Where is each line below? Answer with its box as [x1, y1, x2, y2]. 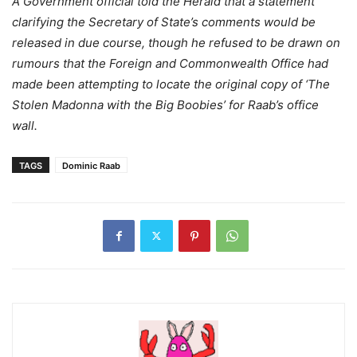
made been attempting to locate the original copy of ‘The [12, 76, 330, 92]
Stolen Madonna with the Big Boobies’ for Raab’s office [12, 96, 319, 112]
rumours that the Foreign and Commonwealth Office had [12, 55, 328, 71]
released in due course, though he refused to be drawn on [12, 34, 340, 50]
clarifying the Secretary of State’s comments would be [12, 14, 316, 29]
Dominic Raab [62, 159, 120, 171]
